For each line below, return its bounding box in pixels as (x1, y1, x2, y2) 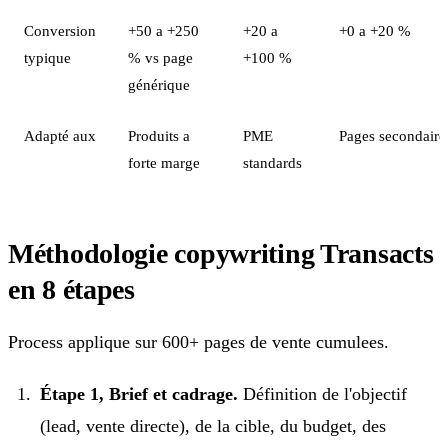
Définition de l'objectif (238, 383, 407, 404)
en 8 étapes (8, 273, 135, 305)
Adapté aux (24, 126, 96, 144)
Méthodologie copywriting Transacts (8, 237, 434, 269)
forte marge (128, 153, 200, 171)
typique (24, 48, 71, 66)
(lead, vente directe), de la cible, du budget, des (40, 415, 386, 436)
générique (128, 75, 190, 93)
